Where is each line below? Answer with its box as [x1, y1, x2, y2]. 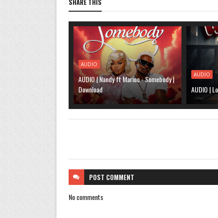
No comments [68, 192, 103, 202]
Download [78, 84, 103, 94]
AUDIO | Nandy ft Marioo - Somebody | [78, 74, 174, 84]
